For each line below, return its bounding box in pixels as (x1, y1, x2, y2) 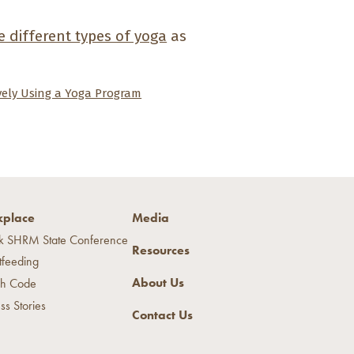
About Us (131, 274, 184, 291)
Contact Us (131, 307, 193, 323)
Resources (131, 242, 190, 258)
